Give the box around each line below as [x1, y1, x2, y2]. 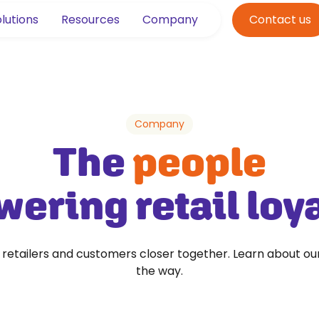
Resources [61, 11, 120, 28]
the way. [136, 263, 183, 279]
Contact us [249, 11, 311, 28]
